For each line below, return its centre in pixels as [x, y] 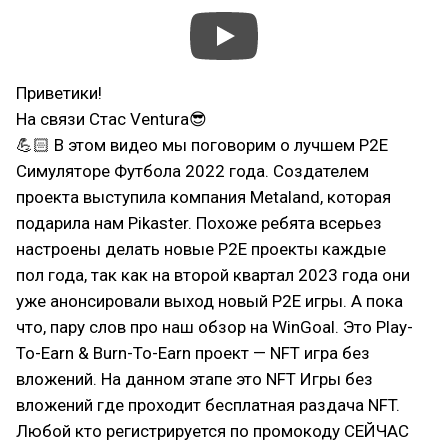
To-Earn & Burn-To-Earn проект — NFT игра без [193, 353]
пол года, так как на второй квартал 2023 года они [213, 275]
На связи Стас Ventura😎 [111, 119]
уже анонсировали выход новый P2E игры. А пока [209, 301]
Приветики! [59, 93]
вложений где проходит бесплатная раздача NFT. [208, 405]
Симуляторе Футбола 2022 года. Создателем [192, 171]
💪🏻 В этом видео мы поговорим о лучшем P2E [202, 145]
